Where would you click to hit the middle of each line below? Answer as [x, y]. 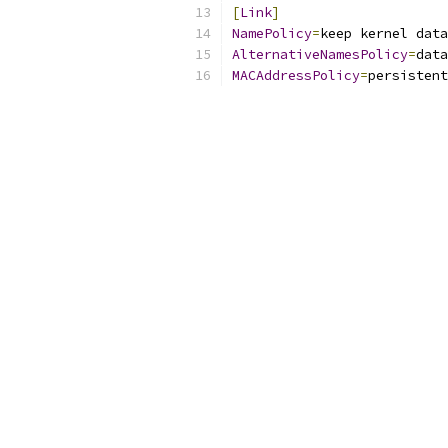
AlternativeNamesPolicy [320, 54]
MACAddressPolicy [296, 75]
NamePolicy [272, 33]
